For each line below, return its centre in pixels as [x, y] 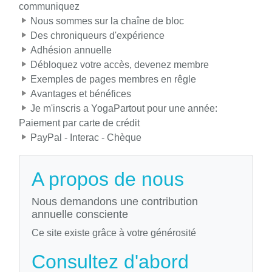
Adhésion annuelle [71, 50]
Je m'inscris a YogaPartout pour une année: [124, 109]
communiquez [49, 7]
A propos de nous [108, 179]
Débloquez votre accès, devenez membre [120, 65]
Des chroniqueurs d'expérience [97, 36]
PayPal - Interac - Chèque [86, 138]
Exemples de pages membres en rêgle [113, 80]
